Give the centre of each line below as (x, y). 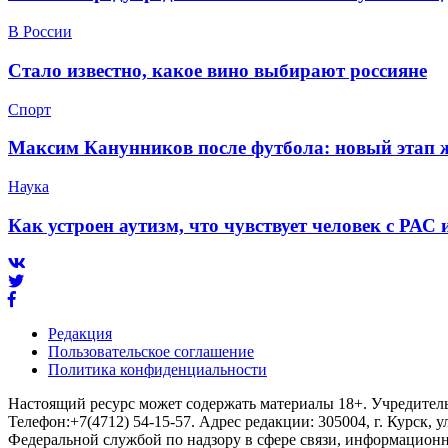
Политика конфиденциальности (157, 370)
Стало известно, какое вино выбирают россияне (217, 70)
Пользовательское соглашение (151, 352)
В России (40, 32)
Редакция (80, 334)
